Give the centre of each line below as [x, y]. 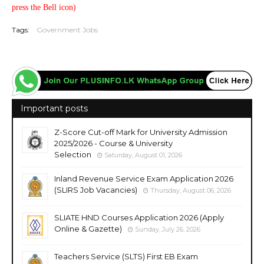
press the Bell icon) [44, 7]
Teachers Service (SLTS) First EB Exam [126, 256]
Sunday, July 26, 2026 [168, 229]
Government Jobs [67, 29]
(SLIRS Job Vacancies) [96, 189]
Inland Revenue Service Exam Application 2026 [144, 178]
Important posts [54, 108]
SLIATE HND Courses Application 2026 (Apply [139, 217]
